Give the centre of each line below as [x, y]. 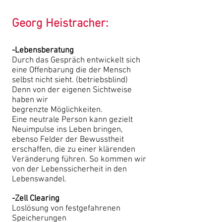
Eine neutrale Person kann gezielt [72, 120]
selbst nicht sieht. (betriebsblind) [70, 80]
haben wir [30, 100]
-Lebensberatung [43, 51]
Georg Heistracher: [60, 24]
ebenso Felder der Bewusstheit [68, 140]
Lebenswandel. [39, 179]
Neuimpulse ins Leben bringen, [67, 130]
